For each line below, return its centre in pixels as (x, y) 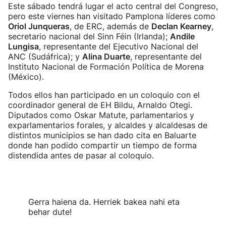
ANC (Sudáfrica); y (45, 56)
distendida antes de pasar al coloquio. (81, 155)
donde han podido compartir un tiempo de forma (102, 145)
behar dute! (50, 212)
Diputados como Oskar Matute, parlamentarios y (101, 115)
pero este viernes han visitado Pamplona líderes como (112, 16)
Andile (182, 36)
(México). (26, 77)
